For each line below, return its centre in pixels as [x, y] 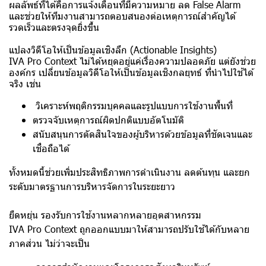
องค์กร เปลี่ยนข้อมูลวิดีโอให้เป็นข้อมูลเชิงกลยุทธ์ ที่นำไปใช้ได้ [131, 72]
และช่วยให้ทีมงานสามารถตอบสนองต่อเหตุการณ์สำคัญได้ [122, 16]
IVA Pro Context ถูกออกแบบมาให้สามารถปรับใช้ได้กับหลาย [129, 229]
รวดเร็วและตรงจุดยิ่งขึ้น [54, 27]
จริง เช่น [25, 84]
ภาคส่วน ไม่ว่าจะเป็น [49, 243]
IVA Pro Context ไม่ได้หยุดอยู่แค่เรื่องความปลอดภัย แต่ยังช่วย [132, 61]
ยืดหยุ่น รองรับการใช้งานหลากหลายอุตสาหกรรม [105, 215]
